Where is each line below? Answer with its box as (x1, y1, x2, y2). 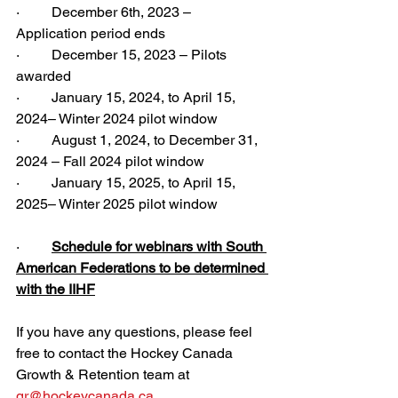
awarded (16, 68, 71, 84)
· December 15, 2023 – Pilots (16, 46, 230, 63)
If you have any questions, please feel (16, 323, 256, 340)
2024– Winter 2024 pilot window (16, 110, 218, 127)
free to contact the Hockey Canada (16, 345, 236, 362)
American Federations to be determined (16, 259, 268, 276)
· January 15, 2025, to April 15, (16, 174, 239, 191)
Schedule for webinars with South (52, 238, 267, 255)
